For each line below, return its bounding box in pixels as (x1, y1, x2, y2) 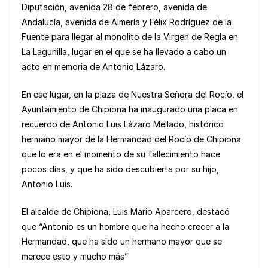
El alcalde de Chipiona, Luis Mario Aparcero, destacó (22, 206, 230, 217)
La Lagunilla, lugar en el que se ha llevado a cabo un (22, 47, 226, 57)
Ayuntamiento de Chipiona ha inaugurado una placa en (22, 104, 238, 115)
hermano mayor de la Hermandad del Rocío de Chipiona (22, 134, 241, 145)
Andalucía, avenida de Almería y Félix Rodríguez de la (22, 17, 232, 28)
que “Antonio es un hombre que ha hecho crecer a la (22, 221, 229, 232)
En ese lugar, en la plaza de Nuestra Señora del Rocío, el (22, 89, 243, 100)
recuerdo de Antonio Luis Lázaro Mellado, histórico (22, 119, 224, 130)
